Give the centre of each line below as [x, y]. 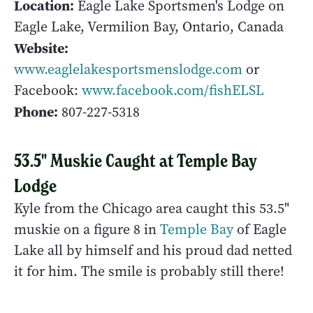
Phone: [36, 111]
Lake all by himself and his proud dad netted [153, 250]
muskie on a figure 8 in [87, 229]
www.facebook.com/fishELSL [173, 90]
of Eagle [260, 229]
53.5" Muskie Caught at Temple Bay [136, 160]
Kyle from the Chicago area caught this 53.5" [152, 208]
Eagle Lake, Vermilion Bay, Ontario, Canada [149, 27]
